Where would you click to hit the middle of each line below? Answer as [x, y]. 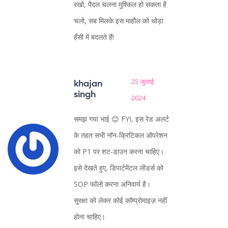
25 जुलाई [143, 82]
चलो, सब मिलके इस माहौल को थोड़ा [119, 21]
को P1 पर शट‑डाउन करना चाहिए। [119, 152]
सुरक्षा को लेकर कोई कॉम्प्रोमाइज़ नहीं [120, 201]
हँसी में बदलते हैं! [94, 37]
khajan [88, 84]
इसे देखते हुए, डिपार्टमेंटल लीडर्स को [119, 168]
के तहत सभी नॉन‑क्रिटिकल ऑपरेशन [121, 135]
